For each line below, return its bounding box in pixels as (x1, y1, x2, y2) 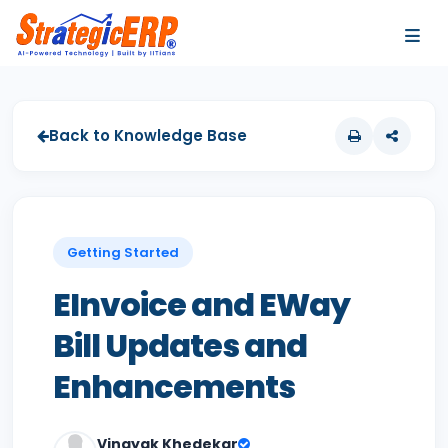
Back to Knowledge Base (49, 125, 247, 146)
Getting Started (67, 243, 179, 262)
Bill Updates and (53, 323, 307, 368)
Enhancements (53, 364, 295, 409)
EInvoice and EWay (53, 282, 350, 327)
